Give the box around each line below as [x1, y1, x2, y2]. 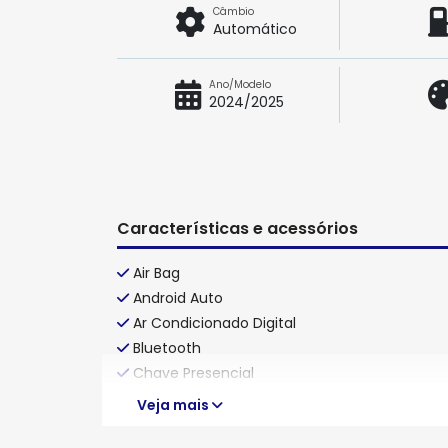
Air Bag [133, 262, 180, 283]
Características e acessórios [117, 217, 358, 240]
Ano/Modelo [209, 77, 271, 92]
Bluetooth [133, 337, 201, 358]
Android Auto [133, 287, 223, 308]
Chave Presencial [133, 362, 254, 383]
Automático [213, 19, 297, 39]
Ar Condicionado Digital [133, 312, 296, 333]
